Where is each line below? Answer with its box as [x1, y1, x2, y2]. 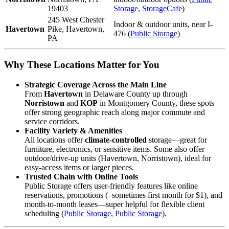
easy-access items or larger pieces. [25, 163, 134, 172]
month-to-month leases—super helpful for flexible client [25, 199, 204, 209]
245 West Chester [48, 15, 104, 25]
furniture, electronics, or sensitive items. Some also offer [25, 144, 204, 153]
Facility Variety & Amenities [25, 126, 122, 135]
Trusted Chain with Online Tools [25, 172, 138, 181]
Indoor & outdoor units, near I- [113, 20, 213, 29]
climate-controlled [85, 135, 147, 144]
